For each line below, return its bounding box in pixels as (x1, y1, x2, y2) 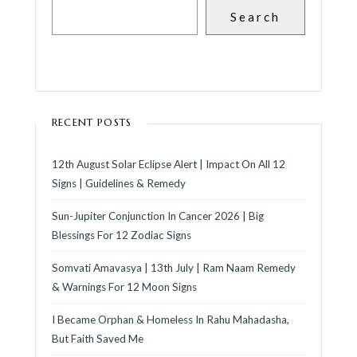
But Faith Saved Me (52, 332, 143, 346)
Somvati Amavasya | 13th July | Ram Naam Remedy (52, 261, 296, 275)
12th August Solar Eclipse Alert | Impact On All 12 (52, 158, 285, 171)
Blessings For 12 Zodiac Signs (52, 229, 191, 242)
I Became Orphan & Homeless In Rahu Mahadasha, (52, 313, 289, 327)
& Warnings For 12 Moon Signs (52, 280, 197, 294)
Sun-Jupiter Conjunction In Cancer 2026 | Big (52, 210, 264, 223)
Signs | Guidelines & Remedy (52, 177, 186, 190)
